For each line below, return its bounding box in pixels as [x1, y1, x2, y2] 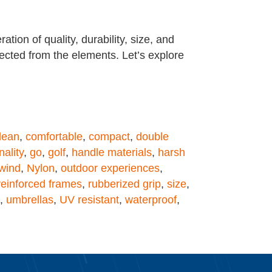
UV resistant [59, 193, 119, 206]
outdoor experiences [61, 161, 160, 174]
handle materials [72, 146, 152, 158]
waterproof [125, 193, 177, 206]
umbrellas [6, 193, 53, 206]
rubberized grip [88, 177, 161, 190]
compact [89, 130, 130, 143]
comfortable [25, 130, 83, 143]
